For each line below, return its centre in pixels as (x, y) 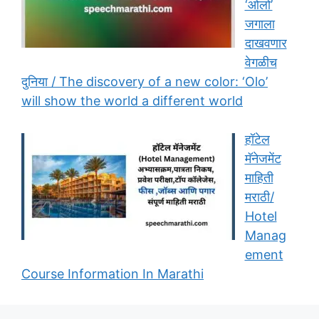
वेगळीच (261, 62)
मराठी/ (259, 197)
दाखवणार (266, 43)
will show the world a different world (132, 101)
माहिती (259, 178)
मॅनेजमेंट (263, 158)
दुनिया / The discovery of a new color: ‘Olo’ (145, 82)
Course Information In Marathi (113, 274)
